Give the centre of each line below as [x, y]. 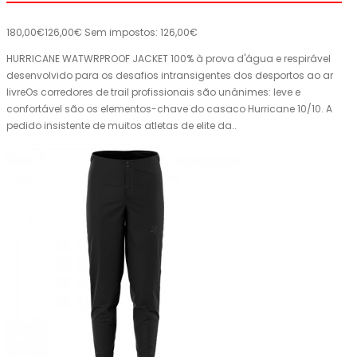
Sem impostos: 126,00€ [141, 33]
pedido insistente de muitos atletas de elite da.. [122, 126]
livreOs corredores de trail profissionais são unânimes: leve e [153, 92]
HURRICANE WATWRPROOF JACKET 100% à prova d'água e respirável [169, 59]
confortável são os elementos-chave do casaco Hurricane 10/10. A [169, 109]
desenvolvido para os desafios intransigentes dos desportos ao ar [170, 76]
